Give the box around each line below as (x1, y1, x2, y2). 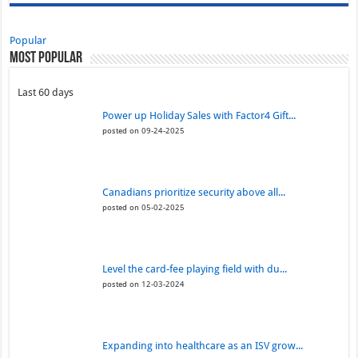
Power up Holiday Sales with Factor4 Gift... (102, 109, 296, 122)
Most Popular (10, 50, 83, 67)
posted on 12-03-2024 (102, 279, 185, 289)
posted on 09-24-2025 (102, 125, 185, 136)
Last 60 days (18, 86, 74, 99)
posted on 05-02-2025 (102, 202, 185, 213)
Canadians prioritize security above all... (102, 186, 286, 199)
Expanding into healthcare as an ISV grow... (102, 340, 304, 352)
